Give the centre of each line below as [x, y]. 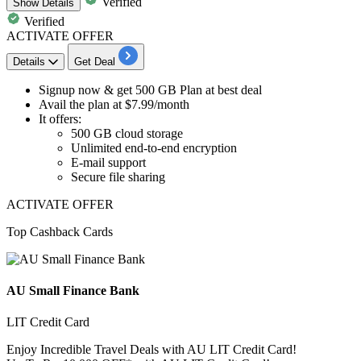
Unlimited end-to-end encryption [154, 147]
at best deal [232, 89]
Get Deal [95, 61]
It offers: [60, 118]
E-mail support [108, 162]
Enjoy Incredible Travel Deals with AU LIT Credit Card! [151, 350]
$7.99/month [157, 104]
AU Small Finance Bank [73, 291]
